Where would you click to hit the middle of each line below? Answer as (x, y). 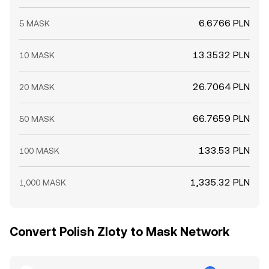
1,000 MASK (43, 183)
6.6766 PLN (224, 23)
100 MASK (39, 151)
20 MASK (37, 87)
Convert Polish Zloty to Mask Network (119, 232)
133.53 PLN (224, 150)
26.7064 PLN (221, 87)
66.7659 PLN (221, 119)
